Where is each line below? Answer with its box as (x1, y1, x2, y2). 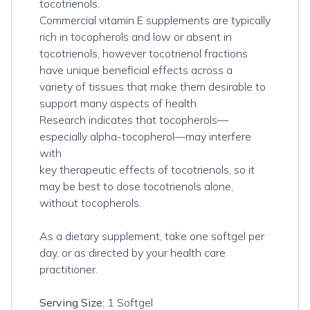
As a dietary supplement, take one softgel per (39, 229, 264, 243)
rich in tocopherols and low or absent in (39, 30, 232, 44)
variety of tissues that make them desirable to (39, 80, 266, 93)
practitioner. (39, 262, 98, 276)
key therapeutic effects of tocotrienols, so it (39, 163, 255, 176)
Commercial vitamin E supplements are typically (39, 13, 271, 27)
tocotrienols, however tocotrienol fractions (39, 46, 248, 60)
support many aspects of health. (39, 96, 199, 110)
